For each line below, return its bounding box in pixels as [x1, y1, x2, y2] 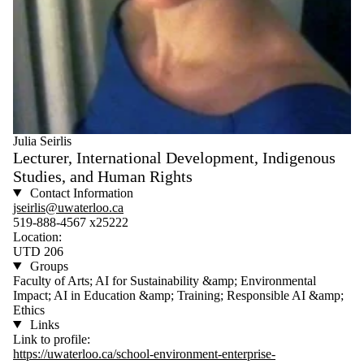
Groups [26, 258, 68, 273]
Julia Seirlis [13, 133, 71, 148]
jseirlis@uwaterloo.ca [13, 200, 123, 214]
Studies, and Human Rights [13, 167, 193, 185]
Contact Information [26, 185, 133, 200]
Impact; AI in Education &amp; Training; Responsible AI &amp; [13, 288, 344, 302]
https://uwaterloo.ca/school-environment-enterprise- [13, 346, 275, 361]
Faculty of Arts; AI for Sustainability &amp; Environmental [13, 273, 316, 288]
